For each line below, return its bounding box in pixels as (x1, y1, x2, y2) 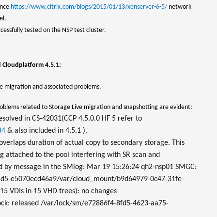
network (167, 3, 191, 11)
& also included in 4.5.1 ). (5, 127, 87, 135)
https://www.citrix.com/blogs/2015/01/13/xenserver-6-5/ (11, 3, 167, 11)
